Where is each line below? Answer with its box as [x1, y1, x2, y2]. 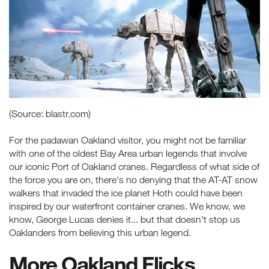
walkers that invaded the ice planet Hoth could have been [9, 187, 243, 199]
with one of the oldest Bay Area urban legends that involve [9, 148, 247, 159]
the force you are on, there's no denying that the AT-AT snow [9, 174, 258, 186]
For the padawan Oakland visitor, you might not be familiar [9, 134, 246, 146]
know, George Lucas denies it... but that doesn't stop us [9, 214, 240, 225]
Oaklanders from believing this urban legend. [9, 227, 191, 238]
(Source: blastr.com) [9, 108, 91, 119]
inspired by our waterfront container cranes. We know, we [9, 201, 245, 212]
